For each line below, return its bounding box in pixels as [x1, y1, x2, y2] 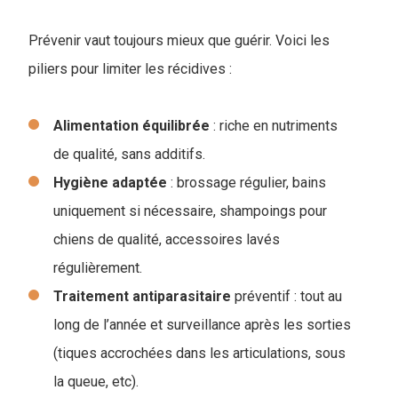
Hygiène [53, 173, 108, 191]
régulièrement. [53, 259, 142, 276]
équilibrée [142, 116, 210, 134]
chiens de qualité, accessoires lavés [53, 230, 280, 248]
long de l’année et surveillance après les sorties [53, 315, 351, 333]
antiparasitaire [132, 287, 231, 305]
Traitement [53, 287, 129, 305]
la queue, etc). [53, 372, 139, 390]
